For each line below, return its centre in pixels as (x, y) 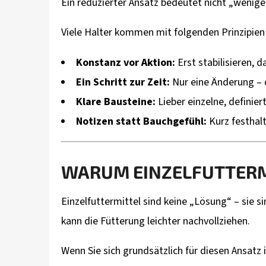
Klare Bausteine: (116, 102)
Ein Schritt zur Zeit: (123, 83)
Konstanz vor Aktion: (126, 63)
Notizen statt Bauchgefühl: (141, 122)
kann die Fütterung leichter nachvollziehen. (156, 221)
